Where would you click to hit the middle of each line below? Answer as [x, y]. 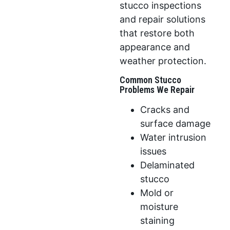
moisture [159, 207]
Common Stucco [151, 80]
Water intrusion [174, 138]
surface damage [176, 124]
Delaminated [168, 165]
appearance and [155, 47]
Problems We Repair [157, 90]
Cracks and [165, 110]
